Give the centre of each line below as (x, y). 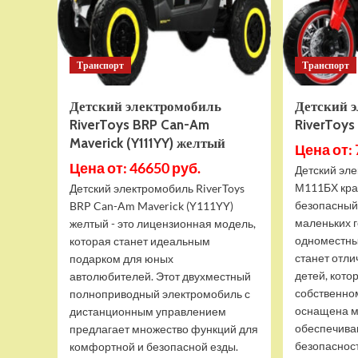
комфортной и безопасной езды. (154, 346)
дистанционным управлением (148, 311)
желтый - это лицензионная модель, (163, 223)
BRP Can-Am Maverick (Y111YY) (151, 206)
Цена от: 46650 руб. (135, 168)
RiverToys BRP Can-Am (139, 125)
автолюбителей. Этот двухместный (160, 276)
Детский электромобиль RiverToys (157, 188)
